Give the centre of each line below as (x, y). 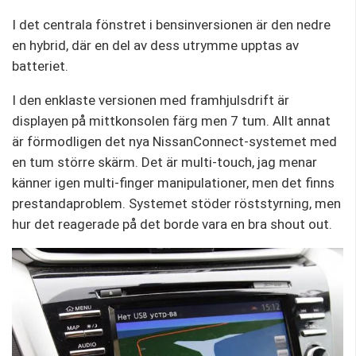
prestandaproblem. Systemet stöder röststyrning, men (176, 204)
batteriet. (40, 66)
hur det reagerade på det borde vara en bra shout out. (172, 224)
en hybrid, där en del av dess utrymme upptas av (155, 46)
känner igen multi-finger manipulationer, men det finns (173, 183)
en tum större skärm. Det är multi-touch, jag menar (164, 163)
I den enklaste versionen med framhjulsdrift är (151, 101)
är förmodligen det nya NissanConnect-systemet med (174, 142)
